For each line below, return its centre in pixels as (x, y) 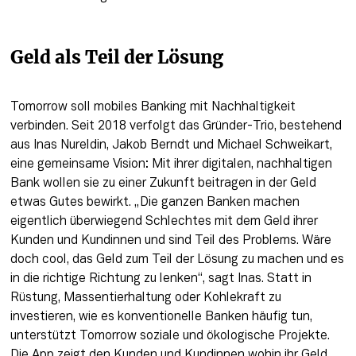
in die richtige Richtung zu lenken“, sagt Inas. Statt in (161, 279)
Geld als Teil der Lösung (116, 58)
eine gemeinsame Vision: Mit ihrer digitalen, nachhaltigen (171, 164)
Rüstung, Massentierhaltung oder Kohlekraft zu (145, 298)
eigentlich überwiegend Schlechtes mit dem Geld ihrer (164, 221)
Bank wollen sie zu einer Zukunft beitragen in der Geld (163, 183)
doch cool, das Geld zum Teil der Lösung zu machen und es (177, 259)
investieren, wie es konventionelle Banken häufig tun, (161, 317)
